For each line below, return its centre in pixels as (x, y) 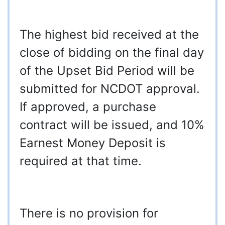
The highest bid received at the (109, 35)
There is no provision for (89, 213)
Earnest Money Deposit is (93, 143)
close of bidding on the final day (112, 53)
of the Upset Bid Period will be (107, 71)
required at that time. (81, 161)
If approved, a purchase (88, 107)
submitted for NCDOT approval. (110, 89)
